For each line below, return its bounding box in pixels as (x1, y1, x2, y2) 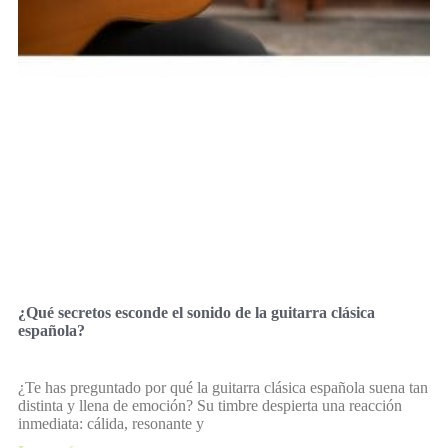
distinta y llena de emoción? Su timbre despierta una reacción (18, 396, 402, 414)
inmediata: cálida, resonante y (18, 414, 204, 432)
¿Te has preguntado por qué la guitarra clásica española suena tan (18, 378, 428, 396)
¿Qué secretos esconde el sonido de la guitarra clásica (18, 303, 375, 321)
